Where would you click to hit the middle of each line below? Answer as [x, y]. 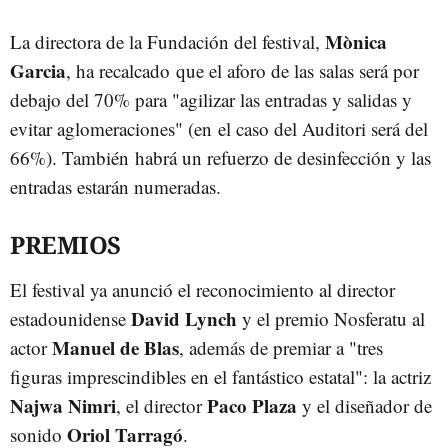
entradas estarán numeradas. [115, 186]
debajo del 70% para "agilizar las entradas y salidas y [211, 99]
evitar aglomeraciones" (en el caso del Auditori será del [219, 128]
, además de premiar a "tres [281, 347]
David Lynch [184, 318]
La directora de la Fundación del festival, [167, 41]
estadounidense [70, 318]
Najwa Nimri [63, 405]
